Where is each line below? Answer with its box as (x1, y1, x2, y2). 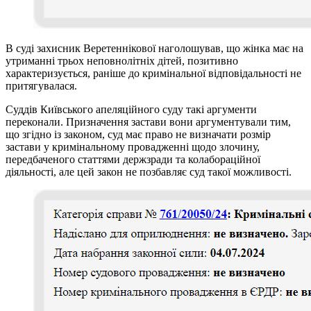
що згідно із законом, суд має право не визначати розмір (6, 128, 271, 140)
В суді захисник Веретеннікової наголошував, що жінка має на (6, 42, 303, 54)
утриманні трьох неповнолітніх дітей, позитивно (6, 54, 238, 67)
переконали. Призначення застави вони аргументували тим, (6, 115, 291, 128)
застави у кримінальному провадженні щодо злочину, (6, 140, 260, 153)
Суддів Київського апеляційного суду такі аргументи (6, 103, 257, 115)
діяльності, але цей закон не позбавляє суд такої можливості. (6, 165, 292, 178)
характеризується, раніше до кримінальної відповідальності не (6, 67, 301, 79)
